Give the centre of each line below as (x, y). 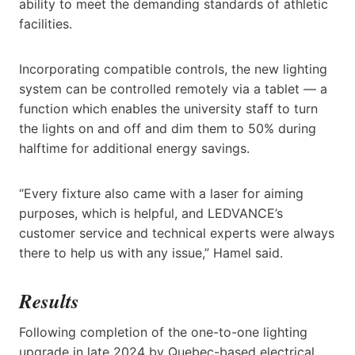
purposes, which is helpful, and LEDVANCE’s (151, 213)
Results (49, 300)
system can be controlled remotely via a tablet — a (173, 88)
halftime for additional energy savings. (134, 148)
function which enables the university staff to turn (168, 108)
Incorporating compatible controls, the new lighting (173, 69)
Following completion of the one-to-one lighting (163, 332)
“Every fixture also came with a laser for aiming (161, 193)
